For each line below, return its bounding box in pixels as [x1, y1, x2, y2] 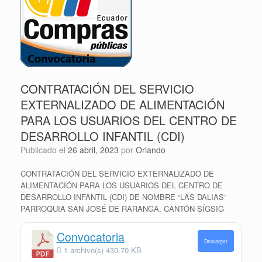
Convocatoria [56, 229, 125, 246]
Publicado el [26, 143, 68, 156]
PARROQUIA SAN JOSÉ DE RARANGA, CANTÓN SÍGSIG [20, 202, 224, 214]
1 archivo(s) [61, 244, 106, 256]
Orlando [136, 143, 166, 156]
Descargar [204, 237, 227, 245]
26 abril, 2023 [68, 143, 119, 156]
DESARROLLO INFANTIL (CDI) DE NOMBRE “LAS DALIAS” [20, 191, 226, 202]
